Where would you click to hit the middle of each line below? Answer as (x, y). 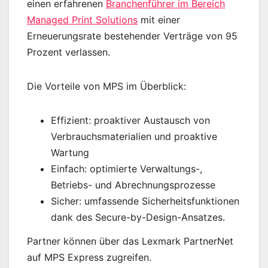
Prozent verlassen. (68, 52)
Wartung (70, 153)
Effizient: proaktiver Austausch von (130, 121)
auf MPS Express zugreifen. (89, 258)
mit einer (159, 20)
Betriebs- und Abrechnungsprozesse (133, 185)
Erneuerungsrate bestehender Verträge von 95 (132, 36)
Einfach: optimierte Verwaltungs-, (127, 169)
